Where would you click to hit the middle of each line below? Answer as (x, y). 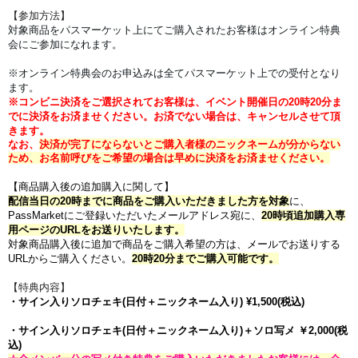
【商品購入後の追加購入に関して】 (91, 187)
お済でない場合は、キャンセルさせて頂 (247, 117)
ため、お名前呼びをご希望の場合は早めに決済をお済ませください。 (169, 158)
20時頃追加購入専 (303, 216)
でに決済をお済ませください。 (81, 117)
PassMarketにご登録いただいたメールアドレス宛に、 (135, 216)
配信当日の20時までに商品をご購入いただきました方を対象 (149, 201)
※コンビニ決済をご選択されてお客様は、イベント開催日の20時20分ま (175, 102)
